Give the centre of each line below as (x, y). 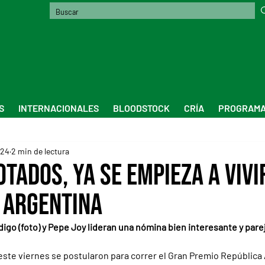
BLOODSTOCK (141, 108)
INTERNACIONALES (59, 108)
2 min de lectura (40, 151)
